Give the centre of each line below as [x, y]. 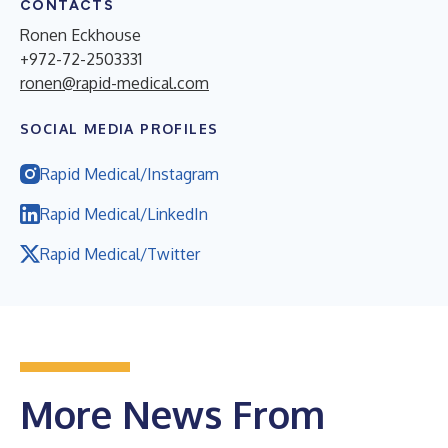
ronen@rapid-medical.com [114, 82]
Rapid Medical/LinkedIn [124, 213]
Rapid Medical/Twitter [120, 253]
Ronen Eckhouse [80, 34]
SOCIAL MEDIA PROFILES [119, 128]
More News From [172, 413]
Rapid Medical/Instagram [129, 173]
